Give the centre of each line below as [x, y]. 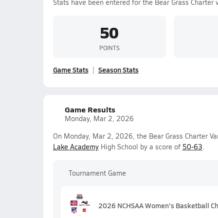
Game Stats [71, 70]
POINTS [109, 47]
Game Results [90, 109]
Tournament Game [97, 173]
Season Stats [118, 70]
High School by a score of [140, 147]
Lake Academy [76, 147]
